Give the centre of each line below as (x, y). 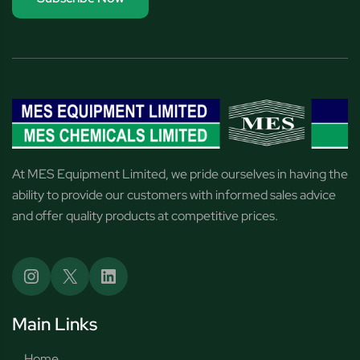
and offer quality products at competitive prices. (145, 215)
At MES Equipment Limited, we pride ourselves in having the (180, 174)
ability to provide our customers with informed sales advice (174, 194)
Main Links (55, 324)
